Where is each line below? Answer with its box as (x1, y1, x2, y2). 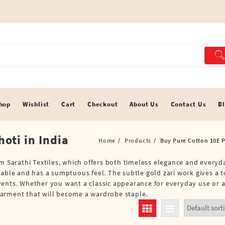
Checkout (87, 100, 118, 108)
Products (124, 136, 152, 144)
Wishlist (22, 100, 50, 108)
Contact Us (170, 100, 206, 108)
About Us (130, 100, 159, 108)
